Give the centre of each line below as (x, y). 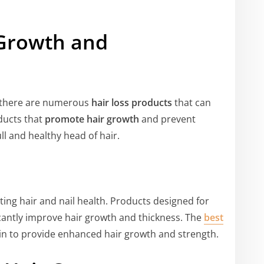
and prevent (167, 119)
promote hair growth (92, 119)
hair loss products (132, 102)
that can (192, 102)
